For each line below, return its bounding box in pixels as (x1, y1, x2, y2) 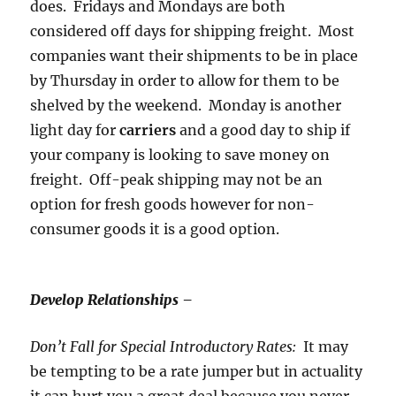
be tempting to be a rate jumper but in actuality (30, 362, 363, 381)
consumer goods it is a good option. (30, 220, 280, 239)
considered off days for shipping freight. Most (30, 22, 355, 41)
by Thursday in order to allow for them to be (30, 72, 340, 90)
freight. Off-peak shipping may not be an (30, 171, 324, 189)
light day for (30, 121, 120, 140)
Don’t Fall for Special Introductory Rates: (30, 338, 304, 356)
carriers (119, 121, 177, 140)
